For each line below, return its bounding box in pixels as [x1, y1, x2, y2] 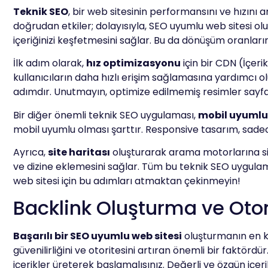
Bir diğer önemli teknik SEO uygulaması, [13, 108, 198, 122]
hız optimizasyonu [86, 56, 181, 71]
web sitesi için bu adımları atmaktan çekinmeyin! [13, 173, 240, 188]
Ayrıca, [13, 145, 48, 159]
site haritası [48, 145, 110, 159]
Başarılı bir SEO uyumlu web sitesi [13, 229, 182, 243]
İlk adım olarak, [13, 56, 86, 71]
